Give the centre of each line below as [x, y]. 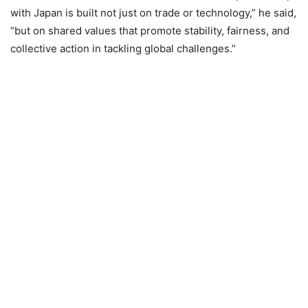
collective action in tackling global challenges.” [123, 49]
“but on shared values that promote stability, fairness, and [150, 31]
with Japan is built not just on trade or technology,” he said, [153, 13]
